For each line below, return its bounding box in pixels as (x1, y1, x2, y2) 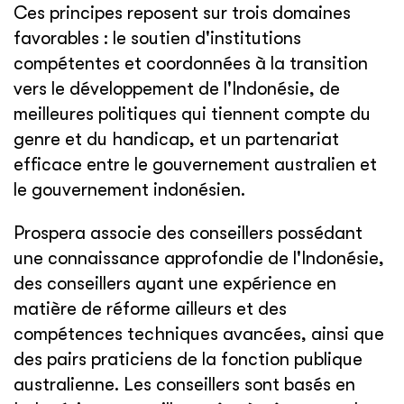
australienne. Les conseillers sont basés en (14, 374, 355, 395)
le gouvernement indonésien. (14, 179, 245, 200)
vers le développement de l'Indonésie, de (14, 78, 340, 99)
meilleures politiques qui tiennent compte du (14, 104, 371, 124)
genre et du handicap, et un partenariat (14, 129, 339, 150)
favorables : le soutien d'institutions (14, 28, 301, 49)
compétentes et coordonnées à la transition (14, 53, 368, 74)
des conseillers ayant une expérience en (14, 273, 336, 294)
